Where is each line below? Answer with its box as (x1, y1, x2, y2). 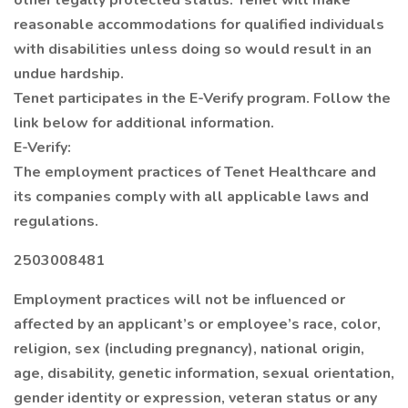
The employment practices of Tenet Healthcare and (14, 162, 376, 182)
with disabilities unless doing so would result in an (14, 39, 372, 59)
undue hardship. (14, 64, 124, 84)
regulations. (14, 211, 98, 231)
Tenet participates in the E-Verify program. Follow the (14, 88, 391, 108)
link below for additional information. (14, 113, 274, 133)
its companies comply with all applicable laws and (14, 187, 369, 207)
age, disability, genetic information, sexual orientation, (14, 363, 394, 383)
